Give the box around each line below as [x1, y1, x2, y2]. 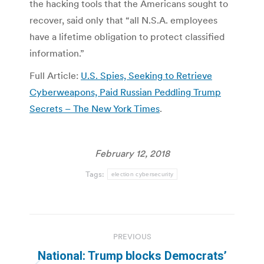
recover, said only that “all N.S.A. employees [29, 14, 217, 27]
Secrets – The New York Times [29, 103, 160, 115]
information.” [29, 47, 84, 60]
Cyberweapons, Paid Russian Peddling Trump [29, 86, 221, 98]
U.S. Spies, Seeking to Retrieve [81, 70, 212, 82]
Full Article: [29, 70, 81, 82]
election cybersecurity [111, 171, 174, 178]
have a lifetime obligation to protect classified [29, 31, 225, 43]
